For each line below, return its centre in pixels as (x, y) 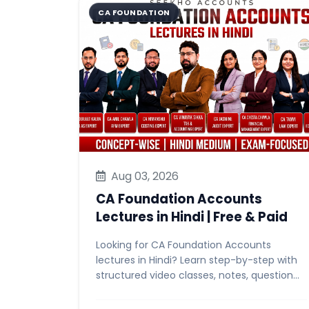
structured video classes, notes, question (195, 275)
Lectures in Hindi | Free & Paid (247, 217)
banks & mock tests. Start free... (172, 290)
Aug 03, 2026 (143, 176)
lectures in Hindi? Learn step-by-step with (197, 260)
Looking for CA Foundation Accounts (183, 245)
